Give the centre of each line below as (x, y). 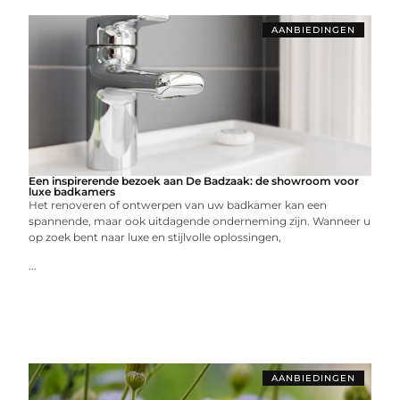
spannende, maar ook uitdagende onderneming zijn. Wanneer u (200, 221)
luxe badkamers (72, 192)
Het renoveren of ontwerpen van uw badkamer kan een (178, 205)
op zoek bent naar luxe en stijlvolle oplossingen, (155, 237)
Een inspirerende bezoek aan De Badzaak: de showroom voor (194, 181)
